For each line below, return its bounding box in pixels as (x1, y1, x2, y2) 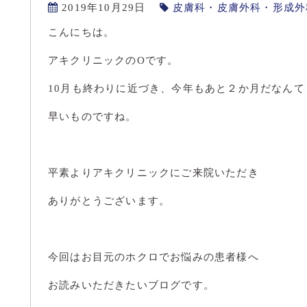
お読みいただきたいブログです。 (48, 280, 214, 291)
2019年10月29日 (62, 2, 146, 13)
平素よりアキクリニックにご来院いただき (48, 167, 259, 178)
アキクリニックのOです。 (48, 55, 179, 66)
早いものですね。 (48, 111, 137, 122)
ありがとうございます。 (48, 195, 171, 206)
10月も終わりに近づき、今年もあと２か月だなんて (48, 83, 305, 94)
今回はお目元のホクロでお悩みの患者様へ (48, 251, 259, 262)
